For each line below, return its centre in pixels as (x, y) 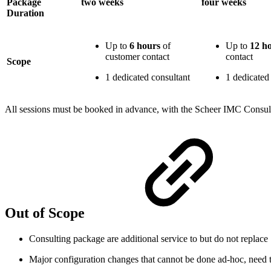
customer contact (137, 57)
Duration (25, 13)
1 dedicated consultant (148, 77)
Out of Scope (47, 213)
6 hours (145, 46)
